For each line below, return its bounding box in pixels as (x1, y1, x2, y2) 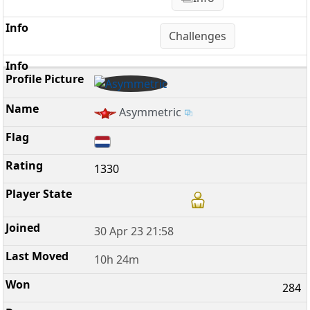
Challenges (169, 28, 227, 44)
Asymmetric (119, 104, 182, 120)
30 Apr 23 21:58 (94, 224, 174, 239)
